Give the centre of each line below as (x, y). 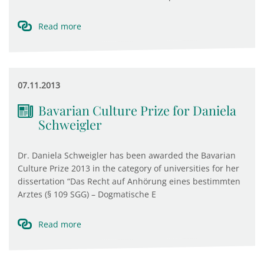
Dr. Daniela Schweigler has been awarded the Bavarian (127, 155)
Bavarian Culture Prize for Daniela (137, 110)
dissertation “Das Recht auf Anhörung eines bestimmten (129, 181)
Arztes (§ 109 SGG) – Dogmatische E (87, 194)
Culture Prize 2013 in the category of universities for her (128, 168)
